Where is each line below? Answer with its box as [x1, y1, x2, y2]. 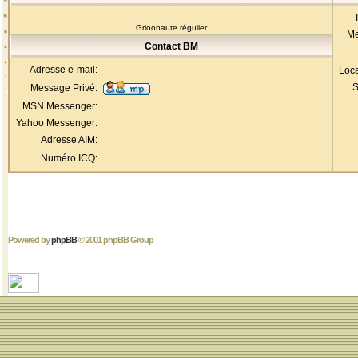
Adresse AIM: [41, 134, 97, 145]
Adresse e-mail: [30, 64, 97, 75]
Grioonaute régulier [136, 23, 207, 32]
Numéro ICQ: [41, 153, 97, 164]
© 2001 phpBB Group [77, 235, 153, 245]
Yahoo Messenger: [16, 117, 97, 129]
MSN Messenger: [22, 101, 97, 112]
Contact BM [145, 41, 199, 52]
